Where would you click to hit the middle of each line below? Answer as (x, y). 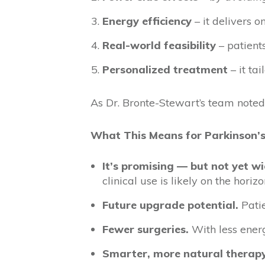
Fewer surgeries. (146, 229)
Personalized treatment (165, 70)
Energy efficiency (147, 21)
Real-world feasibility (159, 45)
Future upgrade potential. (170, 205)
